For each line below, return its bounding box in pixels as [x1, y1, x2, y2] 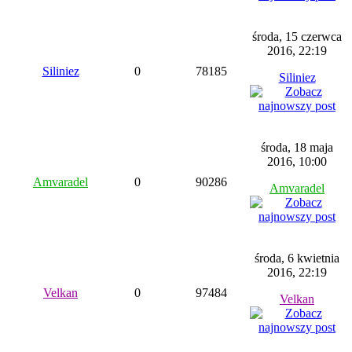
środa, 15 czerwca [252, 30, 342, 43]
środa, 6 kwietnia [255, 251, 339, 265]
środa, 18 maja [261, 141, 333, 154]
